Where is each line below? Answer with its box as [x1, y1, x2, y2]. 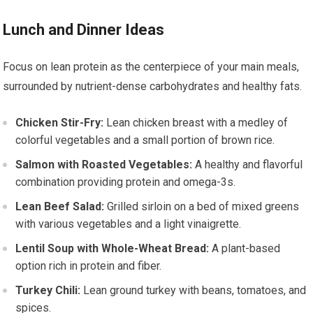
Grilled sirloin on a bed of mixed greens [104, 200, 300, 213]
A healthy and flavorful [192, 158, 303, 171]
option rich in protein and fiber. [15, 259, 162, 272]
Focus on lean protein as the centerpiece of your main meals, [3, 60, 300, 73]
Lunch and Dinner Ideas [3, 21, 165, 38]
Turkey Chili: [15, 284, 81, 297]
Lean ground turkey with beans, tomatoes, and [80, 284, 307, 297]
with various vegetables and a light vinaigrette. [15, 217, 242, 231]
